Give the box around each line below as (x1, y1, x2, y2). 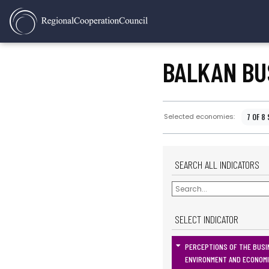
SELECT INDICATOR (175, 213, 238, 226)
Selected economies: (164, 112, 235, 122)
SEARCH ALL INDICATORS (175, 158, 259, 171)
